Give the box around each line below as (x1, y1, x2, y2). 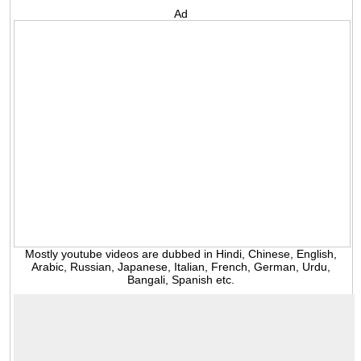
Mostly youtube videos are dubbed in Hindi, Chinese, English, (25, 247, 338, 261)
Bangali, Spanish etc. (127, 273, 235, 287)
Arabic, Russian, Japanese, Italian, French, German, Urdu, (31, 260, 331, 274)
